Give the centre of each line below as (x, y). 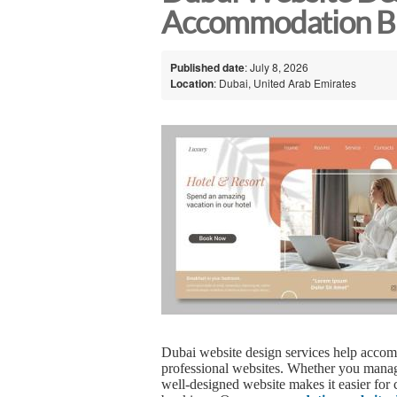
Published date (207, 67)
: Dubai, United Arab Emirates (285, 82)
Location (192, 83)
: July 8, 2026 (276, 66)
